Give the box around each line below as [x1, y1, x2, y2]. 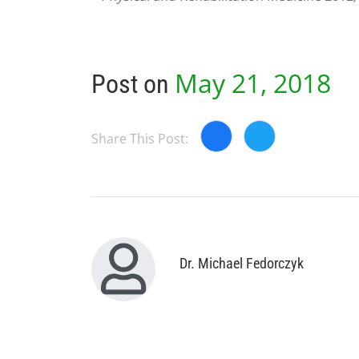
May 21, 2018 [175, 66, 331, 100]
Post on [91, 69, 175, 99]
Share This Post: [91, 129, 188, 147]
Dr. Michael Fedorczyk [179, 254, 304, 272]
